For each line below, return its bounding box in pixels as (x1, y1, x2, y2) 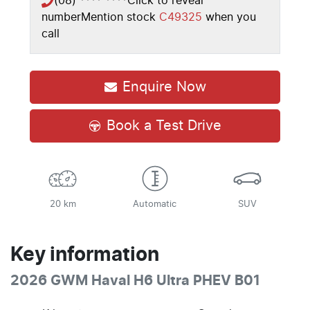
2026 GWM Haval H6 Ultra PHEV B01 (10, 273, 260, 288)
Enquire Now (122, 80, 206, 94)
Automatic (133, 199, 177, 209)
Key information (10, 245, 159, 265)
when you (206, 11, 256, 23)
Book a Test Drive (107, 118, 221, 133)
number (42, 11, 81, 23)
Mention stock (81, 11, 159, 23)
